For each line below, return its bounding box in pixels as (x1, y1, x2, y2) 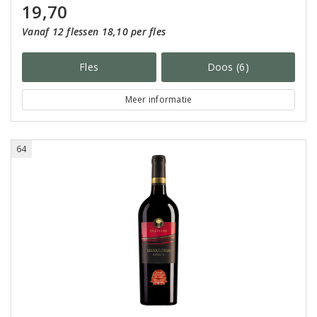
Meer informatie (125, 93, 192, 105)
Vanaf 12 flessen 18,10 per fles (22, 25, 166, 38)
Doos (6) (207, 60, 249, 74)
